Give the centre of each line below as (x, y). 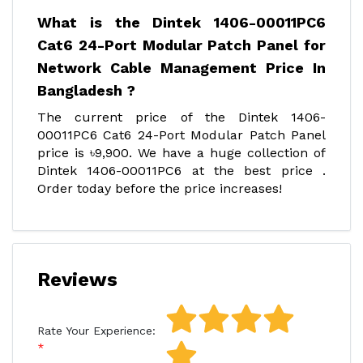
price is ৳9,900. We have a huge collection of (181, 153)
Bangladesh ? (86, 90)
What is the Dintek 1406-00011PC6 (181, 22)
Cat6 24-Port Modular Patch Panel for (181, 45)
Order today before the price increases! (160, 188)
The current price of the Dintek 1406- (181, 117)
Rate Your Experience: (96, 331)
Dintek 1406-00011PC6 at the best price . (181, 171)
